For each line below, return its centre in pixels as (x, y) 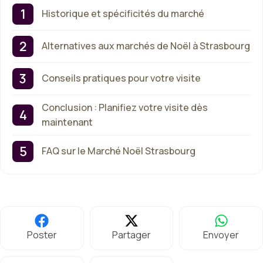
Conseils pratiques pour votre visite (121, 78)
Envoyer (221, 235)
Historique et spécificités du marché (123, 14)
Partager (131, 235)
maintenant (67, 122)
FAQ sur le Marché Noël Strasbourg (119, 151)
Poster (42, 235)
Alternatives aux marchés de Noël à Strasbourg (146, 46)
